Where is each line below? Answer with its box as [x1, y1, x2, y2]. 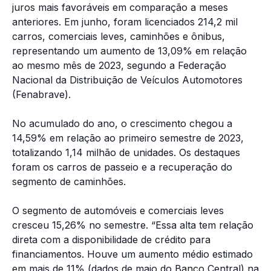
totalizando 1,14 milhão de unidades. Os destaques [12, 146, 240, 159]
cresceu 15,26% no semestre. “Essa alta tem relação [12, 219, 253, 232]
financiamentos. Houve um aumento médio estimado [12, 248, 253, 261]
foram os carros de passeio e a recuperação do [12, 161, 232, 174]
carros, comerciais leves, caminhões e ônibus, [12, 30, 225, 43]
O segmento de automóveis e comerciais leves [12, 204, 224, 217]
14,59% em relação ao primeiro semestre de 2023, [12, 132, 244, 145]
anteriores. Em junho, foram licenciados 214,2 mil [12, 16, 238, 28]
